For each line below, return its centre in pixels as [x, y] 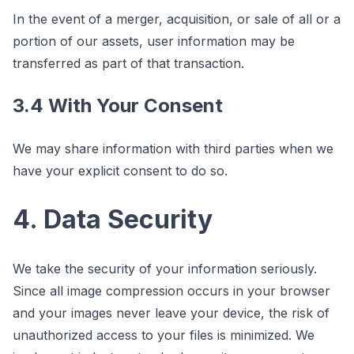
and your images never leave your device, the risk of [171, 313]
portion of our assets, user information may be [154, 41]
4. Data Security [113, 219]
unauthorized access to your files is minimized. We [164, 335]
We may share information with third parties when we [173, 148]
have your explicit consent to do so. [120, 170]
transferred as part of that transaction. [128, 63]
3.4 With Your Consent [118, 105]
